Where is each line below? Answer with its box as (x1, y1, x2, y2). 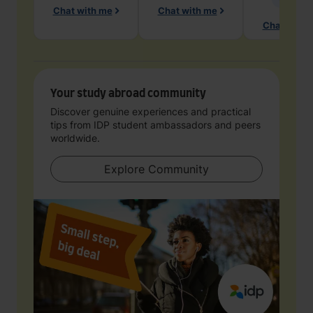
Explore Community (148, 162, 209, 176)
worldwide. (50, 132, 100, 144)
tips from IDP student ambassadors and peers (50, 119, 261, 131)
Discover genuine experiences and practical (50, 105, 251, 117)
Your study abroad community (50, 88, 206, 99)
